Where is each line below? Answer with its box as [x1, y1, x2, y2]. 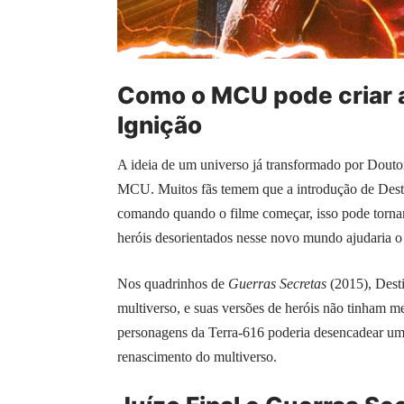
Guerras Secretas [228, 276, 326, 292]
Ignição [117, 111, 202, 139]
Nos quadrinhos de [117, 276, 228, 292]
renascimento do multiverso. [117, 349, 277, 365]
